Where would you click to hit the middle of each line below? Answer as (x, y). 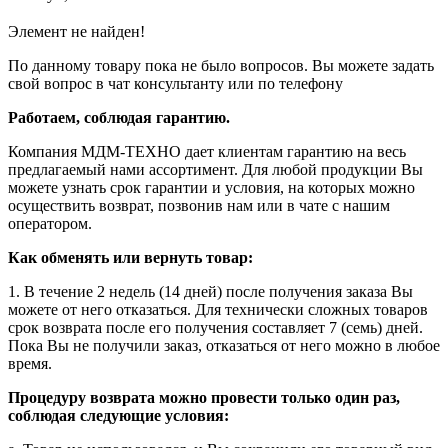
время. (30, 363)
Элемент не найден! (76, 31)
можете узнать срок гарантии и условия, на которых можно (211, 187)
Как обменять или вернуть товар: (130, 257)
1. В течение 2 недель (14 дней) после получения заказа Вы (210, 291)
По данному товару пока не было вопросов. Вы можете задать (221, 65)
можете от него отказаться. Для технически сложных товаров (218, 309)
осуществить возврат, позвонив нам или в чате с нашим (199, 205)
